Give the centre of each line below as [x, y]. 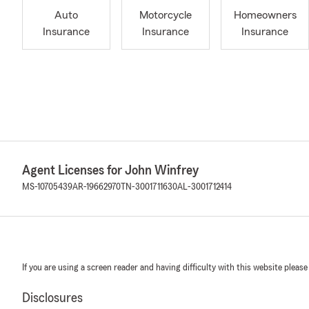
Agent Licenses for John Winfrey [110, 170]
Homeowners [265, 16]
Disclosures [52, 298]
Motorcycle [166, 16]
